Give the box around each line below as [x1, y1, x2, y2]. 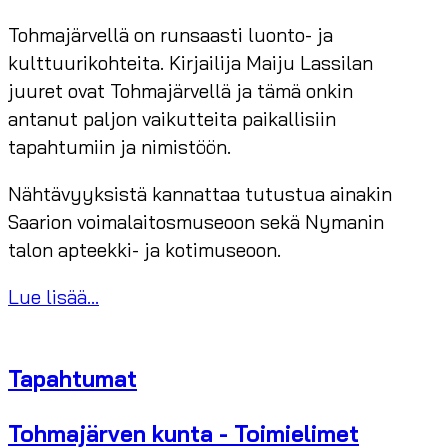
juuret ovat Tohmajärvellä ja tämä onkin [8, 79, 353, 104]
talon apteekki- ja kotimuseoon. [8, 238, 281, 263]
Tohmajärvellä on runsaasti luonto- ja [8, 23, 333, 48]
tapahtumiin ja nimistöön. [8, 135, 231, 160]
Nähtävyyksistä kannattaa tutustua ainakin [8, 182, 392, 207]
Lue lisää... [8, 285, 99, 310]
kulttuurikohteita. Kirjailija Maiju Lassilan [8, 51, 373, 76]
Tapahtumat [8, 364, 137, 393]
